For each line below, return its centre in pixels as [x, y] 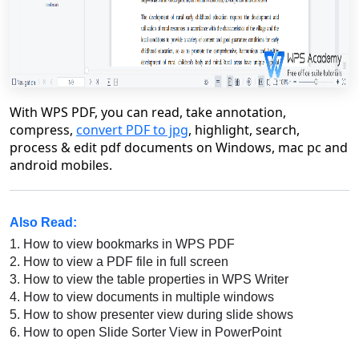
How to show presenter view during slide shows [157, 315]
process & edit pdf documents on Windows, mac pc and [179, 147]
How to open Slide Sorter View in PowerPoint [151, 332]
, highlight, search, [244, 130]
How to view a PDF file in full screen [124, 262]
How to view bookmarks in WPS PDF [127, 244]
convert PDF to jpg [132, 130]
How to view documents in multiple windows [147, 297]
